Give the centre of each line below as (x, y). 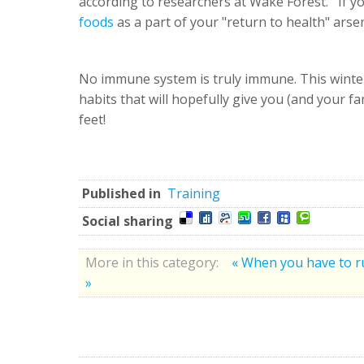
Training (194, 193)
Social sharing (128, 221)
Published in (121, 193)
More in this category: (152, 262)
